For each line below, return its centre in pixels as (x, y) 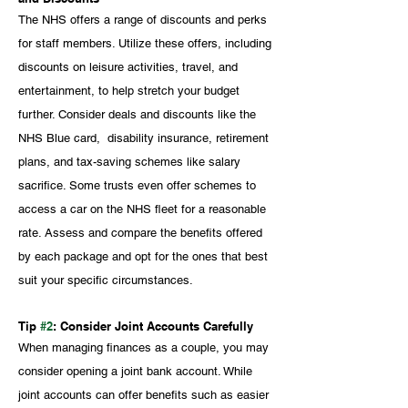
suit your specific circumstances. (106, 280)
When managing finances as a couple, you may (145, 347)
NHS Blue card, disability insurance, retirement (145, 138)
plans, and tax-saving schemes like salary (131, 161)
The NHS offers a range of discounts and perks (144, 19)
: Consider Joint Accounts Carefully (153, 326)
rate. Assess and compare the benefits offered (142, 232)
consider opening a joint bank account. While (137, 371)
